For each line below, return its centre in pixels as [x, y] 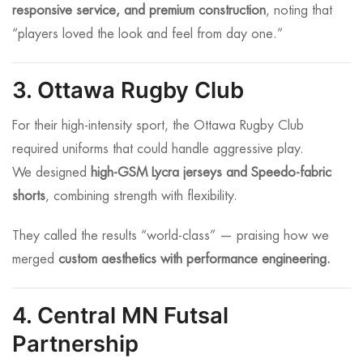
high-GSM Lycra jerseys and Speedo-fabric [211, 172]
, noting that [299, 11]
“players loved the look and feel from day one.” [147, 34]
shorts [29, 196]
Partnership [75, 343]
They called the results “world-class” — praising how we [171, 235]
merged [35, 259]
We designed [51, 172]
